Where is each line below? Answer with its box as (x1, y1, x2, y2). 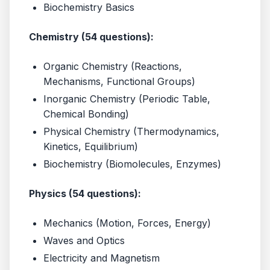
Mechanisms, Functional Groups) (43, 75, 195, 87)
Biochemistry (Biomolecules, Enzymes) (43, 158, 221, 170)
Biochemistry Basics (43, 1, 134, 13)
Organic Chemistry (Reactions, (43, 60, 182, 72)
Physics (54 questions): (29, 187, 141, 199)
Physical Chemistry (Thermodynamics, (43, 125, 219, 137)
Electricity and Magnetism (43, 252, 160, 264)
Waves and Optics (43, 234, 125, 246)
